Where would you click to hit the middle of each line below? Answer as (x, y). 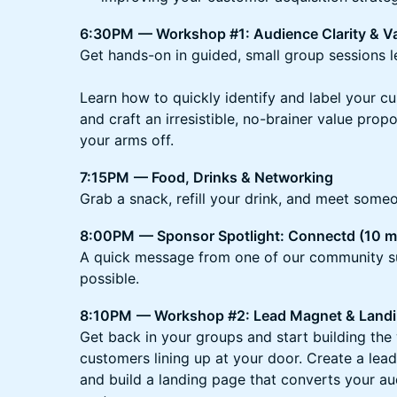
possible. (109, 278)
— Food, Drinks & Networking (234, 177)
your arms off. (127, 140)
